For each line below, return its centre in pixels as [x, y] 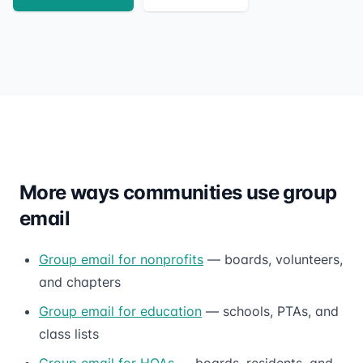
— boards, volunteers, [273, 259]
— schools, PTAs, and [270, 311]
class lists [69, 333]
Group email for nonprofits [121, 259]
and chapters [80, 282]
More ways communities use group [178, 192]
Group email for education [120, 311]
